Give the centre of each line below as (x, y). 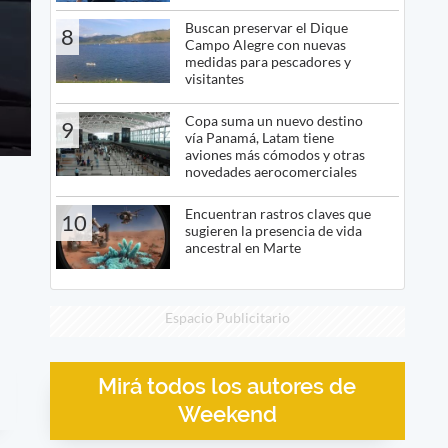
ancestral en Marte (242, 247)
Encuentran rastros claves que (277, 213)
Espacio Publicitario (227, 318)
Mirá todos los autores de (227, 386)
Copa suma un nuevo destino (273, 120)
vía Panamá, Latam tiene (259, 137)
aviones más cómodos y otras (274, 154)
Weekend (227, 414)
